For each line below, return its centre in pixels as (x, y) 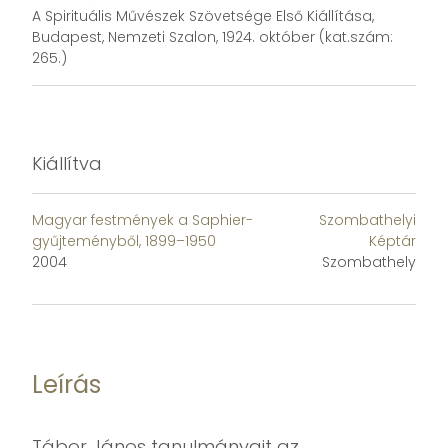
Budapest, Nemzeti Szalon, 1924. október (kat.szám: (212, 37)
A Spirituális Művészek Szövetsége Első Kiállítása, (203, 16)
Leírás (66, 385)
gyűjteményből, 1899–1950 (124, 241)
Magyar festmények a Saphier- (142, 220)
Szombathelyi (367, 220)
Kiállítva (67, 164)
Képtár (392, 241)
